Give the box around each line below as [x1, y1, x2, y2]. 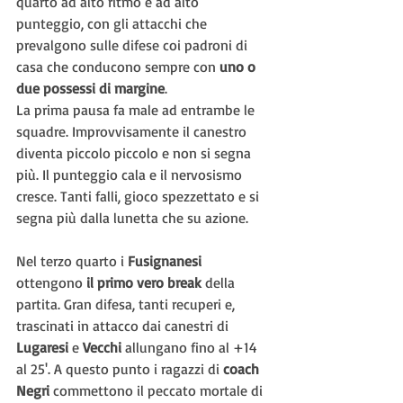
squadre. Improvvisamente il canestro [16, 122, 250, 140]
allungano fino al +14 [121, 338, 261, 356]
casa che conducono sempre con [16, 58, 219, 76]
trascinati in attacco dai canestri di [16, 317, 232, 335]
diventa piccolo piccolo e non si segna [16, 144, 255, 162]
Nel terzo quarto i [16, 252, 128, 270]
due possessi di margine [16, 79, 165, 97]
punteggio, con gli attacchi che [16, 14, 210, 32]
